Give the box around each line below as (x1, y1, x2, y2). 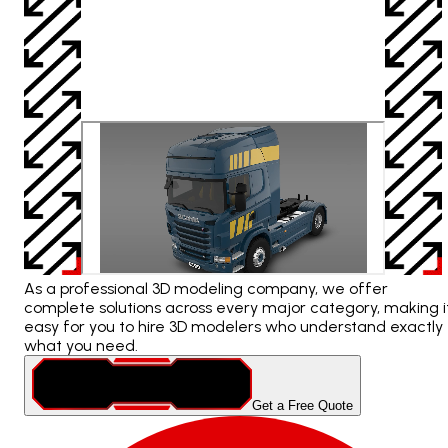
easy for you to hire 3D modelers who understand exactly (24, 316, 443, 336)
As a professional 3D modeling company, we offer (24, 278, 388, 298)
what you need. (24, 335, 138, 355)
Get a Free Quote (252, 397, 353, 413)
